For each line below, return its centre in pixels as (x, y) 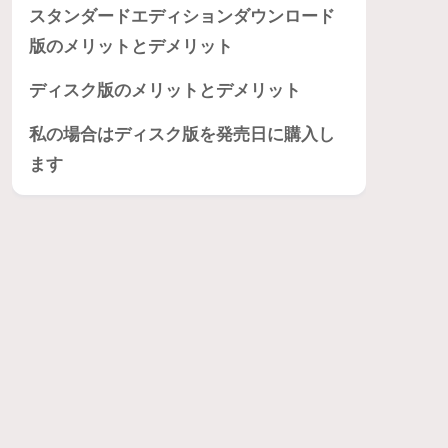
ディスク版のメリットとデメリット (165, 91)
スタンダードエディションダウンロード (182, 17)
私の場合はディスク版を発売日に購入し (182, 135)
